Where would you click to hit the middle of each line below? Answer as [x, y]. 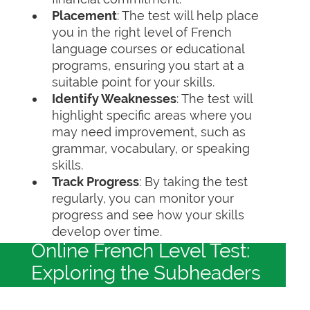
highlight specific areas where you [152, 115]
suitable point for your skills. [133, 82]
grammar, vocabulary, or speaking [151, 148]
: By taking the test [193, 182]
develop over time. [107, 231]
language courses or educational [148, 49]
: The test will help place [188, 16]
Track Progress [95, 182]
